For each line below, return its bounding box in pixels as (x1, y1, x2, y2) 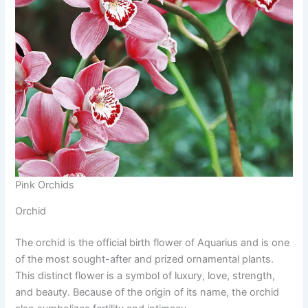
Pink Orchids (15, 178, 75, 191)
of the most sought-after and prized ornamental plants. (15, 253, 274, 266)
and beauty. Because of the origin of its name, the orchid (15, 286, 280, 299)
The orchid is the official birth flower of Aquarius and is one (15, 236, 290, 250)
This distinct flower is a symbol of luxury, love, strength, (15, 269, 276, 283)
